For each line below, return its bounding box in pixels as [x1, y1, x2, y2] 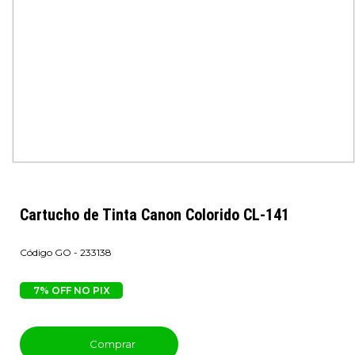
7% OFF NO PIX [32, 284, 110, 296]
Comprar [86, 338, 136, 350]
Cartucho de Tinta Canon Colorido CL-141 [20, 205, 289, 224]
